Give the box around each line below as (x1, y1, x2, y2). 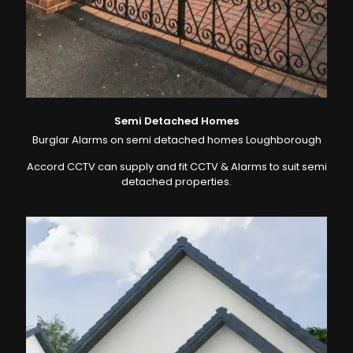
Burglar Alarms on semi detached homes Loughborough (32, 132, 321, 147)
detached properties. (121, 173, 232, 189)
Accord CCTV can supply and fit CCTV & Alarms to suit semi (26, 158, 327, 174)
